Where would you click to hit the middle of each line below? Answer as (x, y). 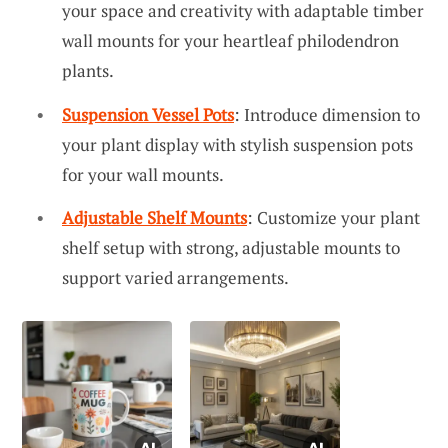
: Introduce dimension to (327, 114)
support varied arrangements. (175, 278)
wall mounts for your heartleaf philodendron (230, 40)
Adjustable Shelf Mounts (154, 218)
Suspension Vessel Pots (148, 114)
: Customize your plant (333, 218)
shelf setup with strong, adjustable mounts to (231, 248)
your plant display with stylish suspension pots (237, 144)
